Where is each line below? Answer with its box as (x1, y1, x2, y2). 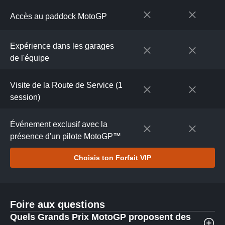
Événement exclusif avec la (10, 120, 107, 129)
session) (10, 93, 40, 101)
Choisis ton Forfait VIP (74, 154, 151, 162)
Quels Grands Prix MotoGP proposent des (10, 212, 191, 222)
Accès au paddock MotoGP (10, 12, 107, 21)
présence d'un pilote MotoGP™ (10, 132, 121, 141)
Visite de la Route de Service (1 (10, 81, 123, 89)
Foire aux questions (10, 199, 105, 210)
